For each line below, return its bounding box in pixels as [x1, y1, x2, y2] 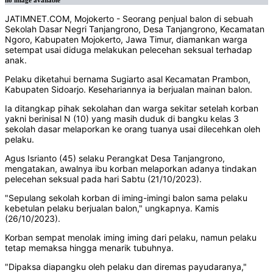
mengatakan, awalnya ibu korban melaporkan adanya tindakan [5, 163, 257, 174]
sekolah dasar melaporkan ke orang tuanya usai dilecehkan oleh [5, 124, 260, 135]
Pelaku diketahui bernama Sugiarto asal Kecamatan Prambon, [5, 74, 250, 85]
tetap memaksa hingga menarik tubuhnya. [5, 243, 174, 253]
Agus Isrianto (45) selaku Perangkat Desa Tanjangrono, [5, 153, 225, 164]
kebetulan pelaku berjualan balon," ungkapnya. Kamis [5, 203, 219, 214]
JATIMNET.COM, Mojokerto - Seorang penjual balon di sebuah [5, 13, 253, 24]
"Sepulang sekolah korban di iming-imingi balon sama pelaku [5, 193, 247, 204]
